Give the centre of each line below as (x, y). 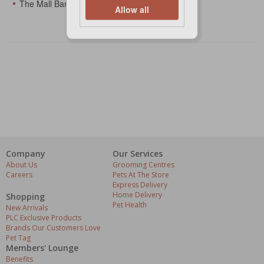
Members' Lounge (42, 247)
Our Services (138, 153)
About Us (22, 164)
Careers (19, 174)
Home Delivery (137, 194)
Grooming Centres (143, 164)
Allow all (132, 10)
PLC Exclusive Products (44, 217)
